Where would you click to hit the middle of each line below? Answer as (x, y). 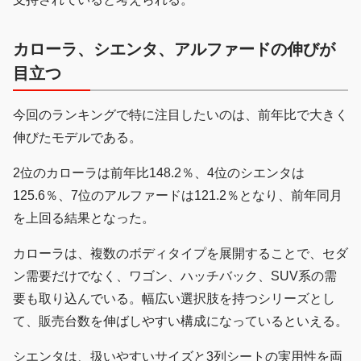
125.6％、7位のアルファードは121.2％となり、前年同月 (178, 196)
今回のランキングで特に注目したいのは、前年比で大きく (180, 115)
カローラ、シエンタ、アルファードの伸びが (174, 50)
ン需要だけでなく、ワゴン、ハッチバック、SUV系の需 (175, 276)
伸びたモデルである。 (77, 138)
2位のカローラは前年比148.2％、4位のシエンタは (159, 173)
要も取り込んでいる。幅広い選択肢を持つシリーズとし (174, 299)
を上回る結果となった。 (84, 218)
